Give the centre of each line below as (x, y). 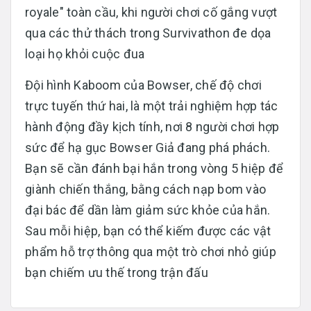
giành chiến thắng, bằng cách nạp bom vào (145, 189)
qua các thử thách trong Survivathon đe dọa (148, 33)
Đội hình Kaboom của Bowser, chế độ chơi (143, 85)
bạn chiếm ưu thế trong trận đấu (117, 272)
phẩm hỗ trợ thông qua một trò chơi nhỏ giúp (151, 251)
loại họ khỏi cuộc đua (85, 53)
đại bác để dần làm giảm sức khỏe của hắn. (148, 210)
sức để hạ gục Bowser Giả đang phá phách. (148, 147)
